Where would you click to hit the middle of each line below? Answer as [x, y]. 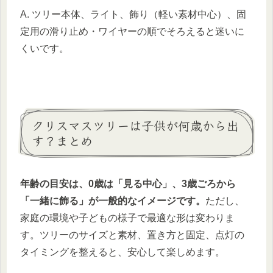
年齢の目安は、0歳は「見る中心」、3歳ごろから [128, 184]
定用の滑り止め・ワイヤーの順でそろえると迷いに [132, 32]
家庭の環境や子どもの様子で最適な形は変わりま [127, 218]
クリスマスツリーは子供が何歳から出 [135, 125]
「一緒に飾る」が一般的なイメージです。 [113, 201]
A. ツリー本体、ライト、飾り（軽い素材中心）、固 [133, 15]
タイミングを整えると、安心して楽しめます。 [122, 252]
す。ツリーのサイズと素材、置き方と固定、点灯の [132, 235]
